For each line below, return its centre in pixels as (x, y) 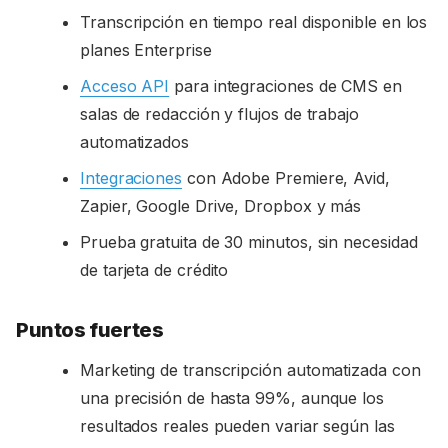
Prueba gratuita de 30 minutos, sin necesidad (249, 241)
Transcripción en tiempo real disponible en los (254, 21)
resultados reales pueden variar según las (237, 425)
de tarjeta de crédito (154, 269)
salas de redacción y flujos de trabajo (219, 113)
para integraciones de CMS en (285, 85)
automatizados (134, 141)
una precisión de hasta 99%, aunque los (232, 397)
